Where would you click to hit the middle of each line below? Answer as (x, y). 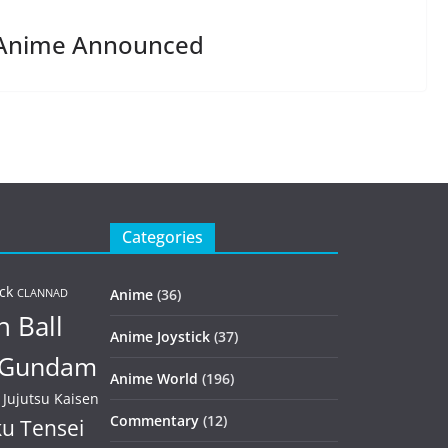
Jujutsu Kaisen (51, 399)
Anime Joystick (160, 337)
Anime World (154, 379)
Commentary (154, 421)
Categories (162, 237)
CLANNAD (42, 293)
